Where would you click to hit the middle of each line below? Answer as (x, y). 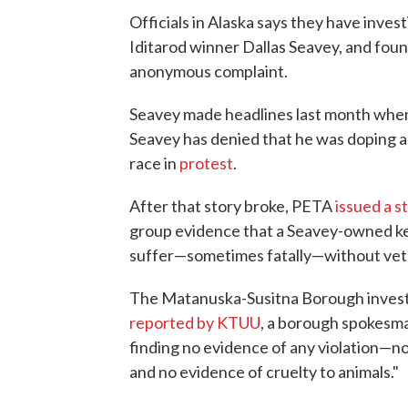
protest (206, 163)
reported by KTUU (195, 322)
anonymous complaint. (209, 71)
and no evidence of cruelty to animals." (264, 371)
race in (154, 163)
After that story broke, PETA (232, 205)
